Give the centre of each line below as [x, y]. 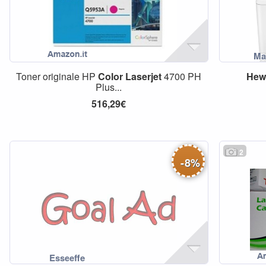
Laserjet [144, 76]
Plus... [109, 87]
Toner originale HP [57, 76]
